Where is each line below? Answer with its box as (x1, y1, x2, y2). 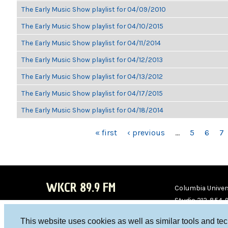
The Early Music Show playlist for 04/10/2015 (21, 22, 163, 30)
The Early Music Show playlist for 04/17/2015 (21, 89, 163, 97)
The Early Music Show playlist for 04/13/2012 (21, 72, 163, 80)
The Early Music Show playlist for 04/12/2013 (21, 55, 163, 64)
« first (95, 128, 117, 137)
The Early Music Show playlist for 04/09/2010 (21, 5, 166, 13)
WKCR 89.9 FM (46, 179, 116, 196)
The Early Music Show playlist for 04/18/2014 (21, 106, 163, 114)
